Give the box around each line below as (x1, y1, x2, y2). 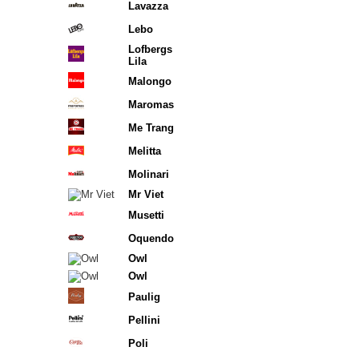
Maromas (128, 99, 174, 111)
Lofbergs (128, 43, 172, 55)
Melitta (128, 145, 161, 157)
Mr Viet (128, 188, 163, 200)
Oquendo (128, 232, 174, 244)
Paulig (128, 291, 160, 303)
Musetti (128, 209, 164, 221)
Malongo (128, 75, 171, 87)
